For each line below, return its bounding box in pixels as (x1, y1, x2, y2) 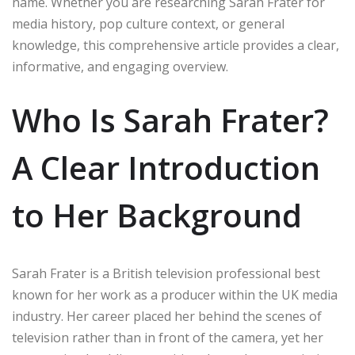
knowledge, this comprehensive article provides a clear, (12, 36, 339, 55)
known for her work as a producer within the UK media (12, 286, 338, 304)
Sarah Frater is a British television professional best (12, 265, 320, 283)
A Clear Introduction (12, 146, 320, 190)
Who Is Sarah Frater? (12, 98, 329, 143)
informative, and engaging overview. (12, 58, 228, 76)
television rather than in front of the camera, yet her (12, 329, 323, 347)
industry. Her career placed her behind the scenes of (12, 307, 322, 326)
